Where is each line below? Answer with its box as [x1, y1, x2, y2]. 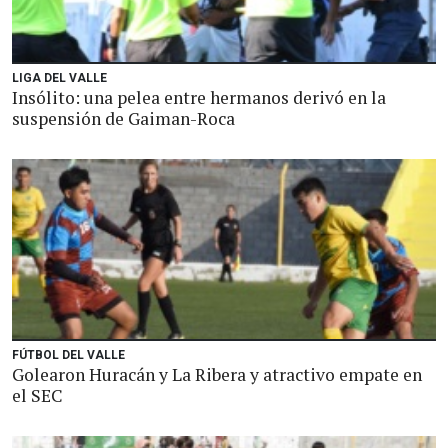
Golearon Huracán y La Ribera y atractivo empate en [12, 363, 422, 386]
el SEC [12, 384, 63, 407]
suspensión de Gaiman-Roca [12, 107, 235, 130]
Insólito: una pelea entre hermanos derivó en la [12, 86, 386, 109]
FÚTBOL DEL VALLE [12, 348, 125, 362]
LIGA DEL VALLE [12, 71, 107, 85]
